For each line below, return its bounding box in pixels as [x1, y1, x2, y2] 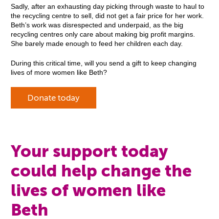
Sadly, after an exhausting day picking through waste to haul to [10, 3, 204, 11]
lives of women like [10, 181, 166, 200]
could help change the [10, 161, 192, 181]
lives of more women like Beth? [10, 68, 111, 76]
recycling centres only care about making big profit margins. [10, 31, 195, 39]
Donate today [27, 93, 80, 103]
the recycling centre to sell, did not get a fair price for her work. [10, 12, 204, 20]
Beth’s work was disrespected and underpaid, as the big [10, 22, 183, 29]
